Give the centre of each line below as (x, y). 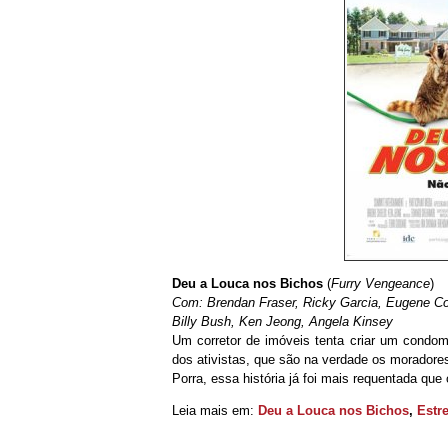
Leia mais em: (215, 410)
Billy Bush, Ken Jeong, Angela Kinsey (282, 321)
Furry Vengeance (380, 283)
